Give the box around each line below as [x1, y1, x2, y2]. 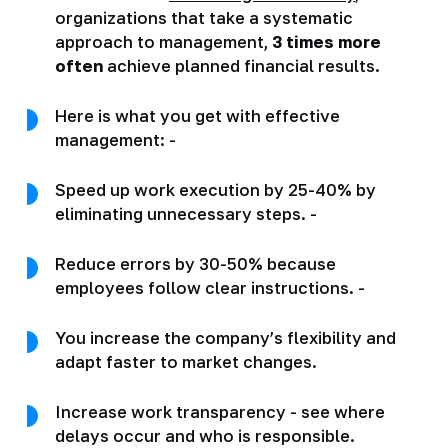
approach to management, [54, 31, 272, 52]
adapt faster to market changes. [54, 351, 317, 372]
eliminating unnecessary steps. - [54, 203, 317, 224]
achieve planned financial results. [102, 55, 380, 76]
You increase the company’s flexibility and [54, 327, 396, 348]
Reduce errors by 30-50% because [54, 253, 336, 274]
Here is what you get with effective [54, 105, 340, 126]
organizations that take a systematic [54, 7, 353, 28]
